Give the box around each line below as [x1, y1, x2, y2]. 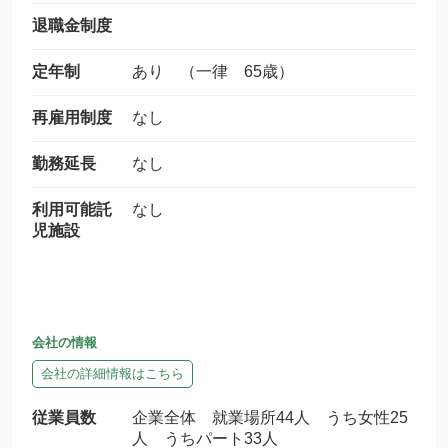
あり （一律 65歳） [132, 63, 294, 80]
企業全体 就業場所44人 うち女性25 [132, 409, 408, 426]
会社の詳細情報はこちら [41, 366, 184, 381]
